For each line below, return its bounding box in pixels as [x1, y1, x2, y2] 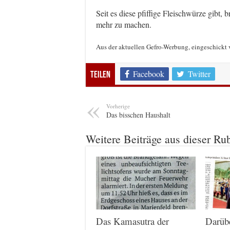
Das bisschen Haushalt [106, 109, 170, 120]
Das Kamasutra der [96, 215, 169, 228]
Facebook [133, 68, 164, 79]
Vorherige [106, 102, 130, 110]
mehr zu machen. [96, 18, 151, 30]
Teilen [90, 70, 110, 80]
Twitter [188, 68, 210, 79]
